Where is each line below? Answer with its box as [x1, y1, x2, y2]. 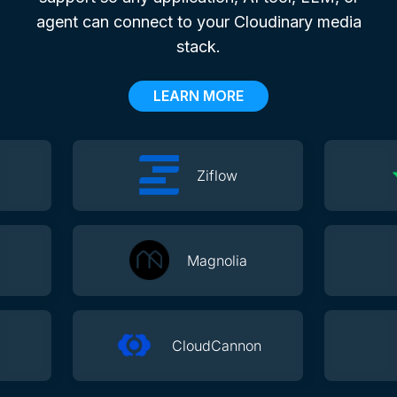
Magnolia [186, 251, 247, 269]
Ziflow [196, 166, 237, 184]
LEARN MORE [153, 86, 244, 105]
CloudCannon [172, 336, 261, 354]
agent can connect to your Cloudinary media [35, 12, 362, 31]
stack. [176, 36, 221, 56]
